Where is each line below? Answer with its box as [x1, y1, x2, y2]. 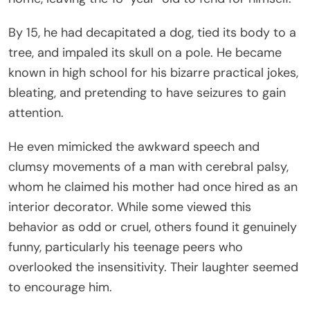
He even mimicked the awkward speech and [8, 138, 259, 155]
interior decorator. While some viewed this [8, 198, 251, 215]
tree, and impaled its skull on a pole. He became [8, 44, 282, 61]
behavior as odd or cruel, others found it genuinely [8, 218, 297, 235]
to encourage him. [8, 278, 112, 295]
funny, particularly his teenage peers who [8, 238, 243, 255]
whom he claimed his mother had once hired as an [8, 178, 298, 195]
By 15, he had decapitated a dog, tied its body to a [8, 24, 296, 41]
